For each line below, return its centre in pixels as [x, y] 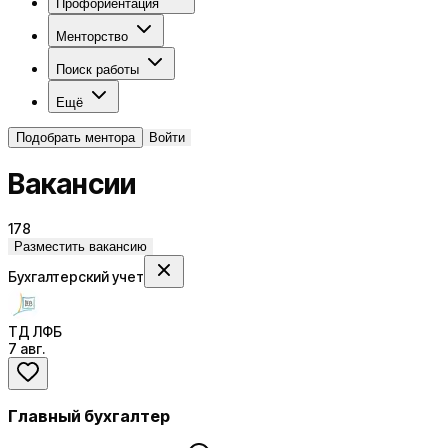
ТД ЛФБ [35, 331]
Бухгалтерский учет [76, 276]
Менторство [92, 36]
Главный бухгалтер [89, 415]
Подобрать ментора [75, 137]
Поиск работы [97, 69]
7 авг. [26, 348]
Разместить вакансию [80, 246]
